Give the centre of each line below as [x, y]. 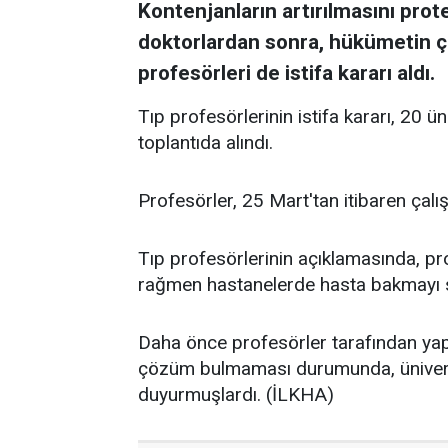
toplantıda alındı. [205, 142]
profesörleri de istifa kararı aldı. [286, 73]
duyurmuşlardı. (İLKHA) [236, 394]
